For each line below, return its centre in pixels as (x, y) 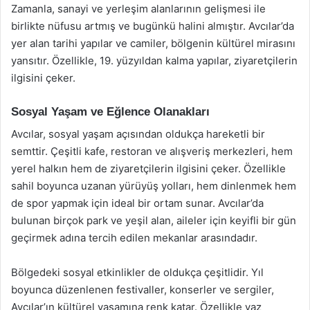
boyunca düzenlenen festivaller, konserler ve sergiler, (143, 290)
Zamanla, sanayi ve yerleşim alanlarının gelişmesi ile (138, 8)
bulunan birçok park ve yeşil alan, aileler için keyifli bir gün (154, 220)
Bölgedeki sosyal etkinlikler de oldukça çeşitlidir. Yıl (137, 272)
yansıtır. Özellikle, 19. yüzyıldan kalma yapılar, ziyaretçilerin (154, 60)
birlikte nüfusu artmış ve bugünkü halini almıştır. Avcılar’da (153, 26)
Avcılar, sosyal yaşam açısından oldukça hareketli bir (138, 134)
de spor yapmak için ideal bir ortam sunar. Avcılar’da (137, 203)
